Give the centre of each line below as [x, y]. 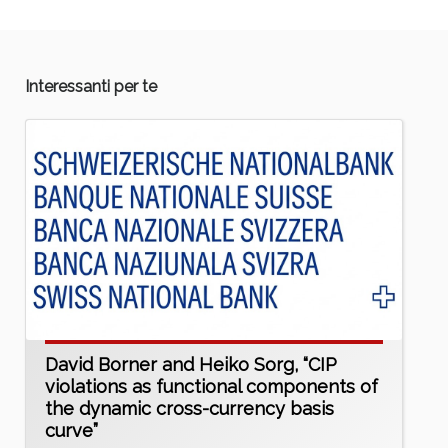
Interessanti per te [91, 87]
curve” [71, 431]
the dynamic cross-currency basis [189, 409]
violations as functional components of [211, 387]
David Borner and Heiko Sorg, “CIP [190, 365]
